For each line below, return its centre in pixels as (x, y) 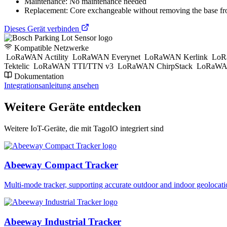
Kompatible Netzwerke (50, 48)
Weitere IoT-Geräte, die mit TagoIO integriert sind (84, 128)
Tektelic (18, 66)
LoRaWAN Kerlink (176, 57)
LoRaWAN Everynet (106, 57)
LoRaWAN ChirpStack (155, 66)
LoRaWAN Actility (37, 57)
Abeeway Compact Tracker (61, 165)
